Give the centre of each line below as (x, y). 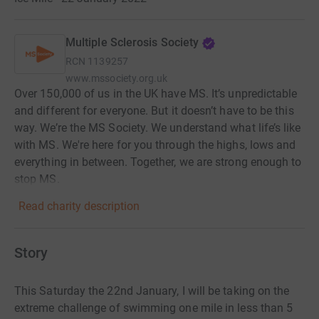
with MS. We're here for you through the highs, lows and (155, 145)
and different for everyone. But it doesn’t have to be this (154, 110)
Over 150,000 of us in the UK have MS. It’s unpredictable (156, 93)
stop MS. (37, 179)
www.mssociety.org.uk (117, 78)
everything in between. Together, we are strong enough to (158, 162)
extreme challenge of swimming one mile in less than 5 (154, 308)
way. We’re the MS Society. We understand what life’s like (158, 127)
